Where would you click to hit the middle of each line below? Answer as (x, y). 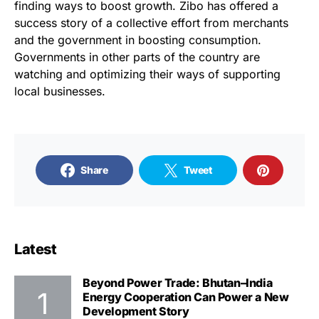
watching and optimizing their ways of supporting (147, 74)
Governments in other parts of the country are (137, 57)
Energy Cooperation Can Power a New (186, 297)
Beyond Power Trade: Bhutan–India (178, 282)
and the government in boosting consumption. (138, 40)
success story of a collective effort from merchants (151, 22)
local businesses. (60, 91)
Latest (35, 249)
